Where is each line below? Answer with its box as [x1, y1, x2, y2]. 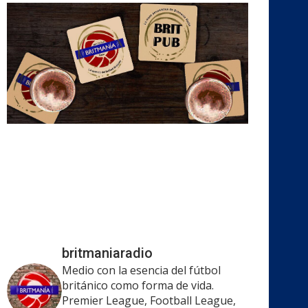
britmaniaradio [62, 244, 153, 261]
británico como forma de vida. [62, 277, 214, 293]
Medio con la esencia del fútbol [62, 262, 221, 278]
